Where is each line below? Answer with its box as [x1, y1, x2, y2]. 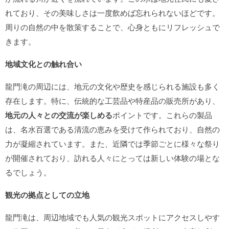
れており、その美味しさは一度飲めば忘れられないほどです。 [5, 7, 220, 18]
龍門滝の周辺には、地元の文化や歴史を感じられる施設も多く [5, 81, 220, 91]
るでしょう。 [5, 167, 51, 177]
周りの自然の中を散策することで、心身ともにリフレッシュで [5, 21, 220, 32]
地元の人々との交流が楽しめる [5, 109, 112, 121]
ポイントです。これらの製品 [112, 109, 212, 120]
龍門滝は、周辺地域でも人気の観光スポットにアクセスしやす [5, 212, 220, 222]
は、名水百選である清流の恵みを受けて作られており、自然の [5, 124, 220, 134]
